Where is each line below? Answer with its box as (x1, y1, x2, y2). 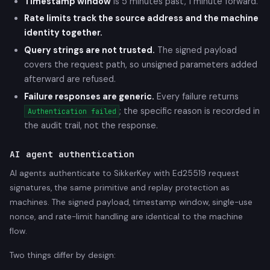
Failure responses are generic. (24, 90, 154, 102)
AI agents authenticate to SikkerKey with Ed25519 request (10, 168, 239, 178)
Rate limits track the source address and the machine (24, 13, 259, 24)
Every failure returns (154, 90, 239, 102)
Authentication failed (27, 106, 116, 116)
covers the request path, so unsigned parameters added (24, 59, 257, 71)
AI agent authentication (10, 148, 134, 160)
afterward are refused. (24, 74, 116, 85)
